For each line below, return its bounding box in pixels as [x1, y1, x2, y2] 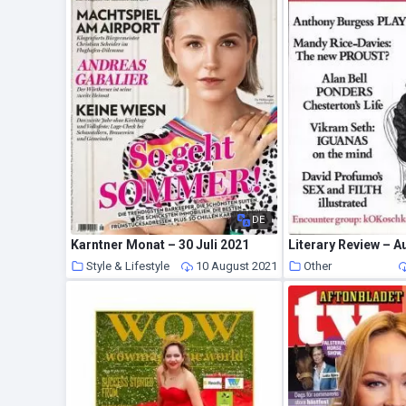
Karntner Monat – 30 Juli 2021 [71, 237, 250, 252]
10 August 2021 [195, 258, 277, 273]
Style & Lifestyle [86, 258, 170, 273]
